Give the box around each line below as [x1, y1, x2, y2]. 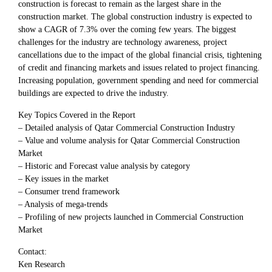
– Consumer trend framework [18, 186, 120, 196]
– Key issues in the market [18, 174, 109, 183]
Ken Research [18, 259, 65, 269]
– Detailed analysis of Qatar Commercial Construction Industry [18, 123, 235, 132]
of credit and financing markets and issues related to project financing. [18, 63, 260, 72]
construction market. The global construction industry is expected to [18, 12, 252, 21]
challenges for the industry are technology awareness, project [18, 37, 227, 47]
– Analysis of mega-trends [18, 199, 107, 209]
